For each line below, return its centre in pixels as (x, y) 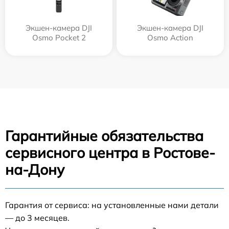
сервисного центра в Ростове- (110, 153)
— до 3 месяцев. (37, 218)
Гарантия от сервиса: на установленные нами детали (112, 205)
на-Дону (35, 169)
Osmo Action (170, 38)
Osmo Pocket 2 (59, 38)
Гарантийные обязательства (104, 136)
